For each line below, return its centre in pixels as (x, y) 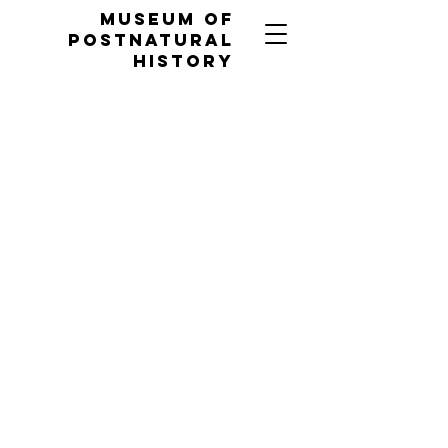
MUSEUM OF (167, 19)
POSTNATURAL (151, 40)
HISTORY (183, 61)
